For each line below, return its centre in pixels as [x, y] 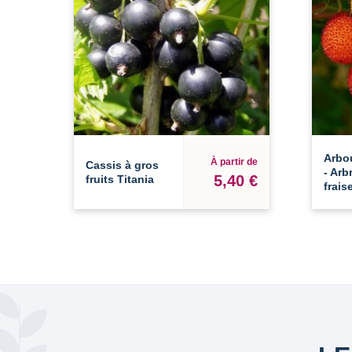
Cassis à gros [123, 165]
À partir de [234, 161]
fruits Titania [120, 180]
